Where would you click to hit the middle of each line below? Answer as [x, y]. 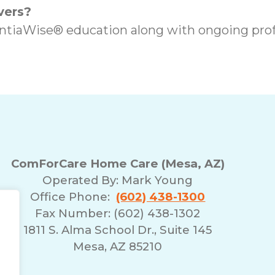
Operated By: [82, 180]
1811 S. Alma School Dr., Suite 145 [118, 230]
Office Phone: [73, 196]
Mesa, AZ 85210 [118, 246]
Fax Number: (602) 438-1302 [118, 213]
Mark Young [157, 180]
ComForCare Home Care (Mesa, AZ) [118, 163]
